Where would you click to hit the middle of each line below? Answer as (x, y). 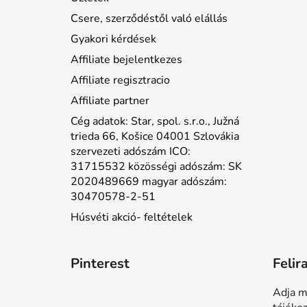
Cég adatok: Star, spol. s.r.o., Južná (155, 121)
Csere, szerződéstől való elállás (149, 18)
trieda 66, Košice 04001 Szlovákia (155, 136)
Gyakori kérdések (113, 39)
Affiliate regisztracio (120, 80)
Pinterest (100, 263)
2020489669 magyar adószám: (149, 181)
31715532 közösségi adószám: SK (156, 166)
